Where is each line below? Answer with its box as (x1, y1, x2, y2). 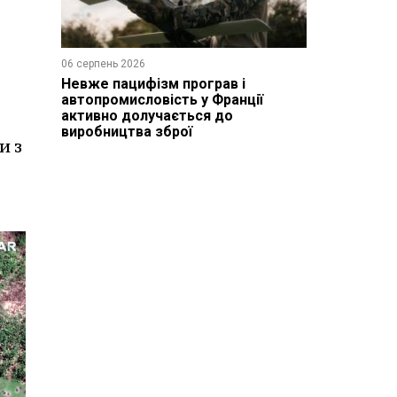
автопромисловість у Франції (60, 90, 263, 108)
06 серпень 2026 (60, 57, 145, 70)
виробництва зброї (60, 122, 192, 140)
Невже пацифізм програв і (60, 74, 245, 92)
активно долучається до (60, 106, 233, 124)
